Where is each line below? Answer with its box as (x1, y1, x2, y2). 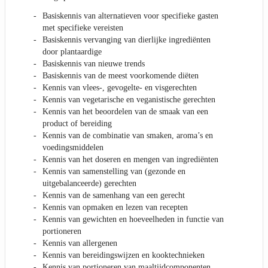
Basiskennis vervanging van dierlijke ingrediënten (42, 35, 211, 45)
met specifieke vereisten (42, 23, 123, 33)
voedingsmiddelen (42, 143, 103, 153)
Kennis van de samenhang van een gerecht (42, 191, 185, 200)
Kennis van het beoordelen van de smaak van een (42, 107, 208, 117)
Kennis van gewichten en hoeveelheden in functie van (42, 215, 224, 224)
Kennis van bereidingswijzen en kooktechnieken (42, 251, 205, 260)
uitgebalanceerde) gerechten (42, 179, 136, 188)
